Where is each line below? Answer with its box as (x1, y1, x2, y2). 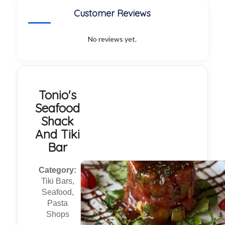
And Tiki (35, 127, 80, 142)
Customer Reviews (74, 8, 151, 20)
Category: (39, 166, 77, 175)
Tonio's (39, 87, 77, 103)
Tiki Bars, (41, 177, 74, 186)
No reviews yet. (88, 35, 137, 44)
